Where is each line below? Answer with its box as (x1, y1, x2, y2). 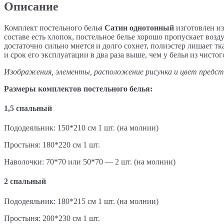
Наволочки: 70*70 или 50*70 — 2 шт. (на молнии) (4, 157, 175, 166)
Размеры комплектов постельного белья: (4, 84, 152, 93)
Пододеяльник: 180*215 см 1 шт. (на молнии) (4, 196, 158, 205)
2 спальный (4, 177, 46, 186)
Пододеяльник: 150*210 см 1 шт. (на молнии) (4, 123, 158, 132)
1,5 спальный (4, 103, 52, 112)
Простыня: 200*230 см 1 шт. (4, 213, 100, 222)
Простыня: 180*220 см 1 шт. (4, 140, 100, 149)
